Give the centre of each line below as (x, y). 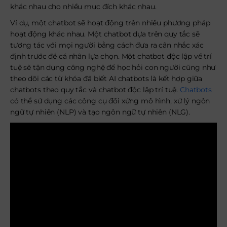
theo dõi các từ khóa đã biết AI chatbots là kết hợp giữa (106, 79)
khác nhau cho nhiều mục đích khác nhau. (83, 7)
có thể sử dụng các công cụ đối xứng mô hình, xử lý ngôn (110, 101)
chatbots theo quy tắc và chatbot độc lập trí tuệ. (95, 90)
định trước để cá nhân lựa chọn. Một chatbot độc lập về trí (111, 56)
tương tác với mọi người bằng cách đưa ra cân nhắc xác (107, 45)
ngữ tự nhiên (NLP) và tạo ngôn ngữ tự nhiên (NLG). (100, 112)
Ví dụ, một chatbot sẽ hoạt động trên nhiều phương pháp (110, 23)
